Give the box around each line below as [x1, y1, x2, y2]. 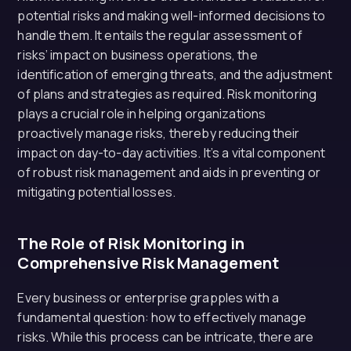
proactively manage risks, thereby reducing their [17, 125, 300, 142]
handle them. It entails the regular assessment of [17, 27, 302, 44]
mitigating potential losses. [17, 183, 175, 201]
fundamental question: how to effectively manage [17, 309, 307, 326]
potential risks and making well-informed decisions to [17, 7, 326, 24]
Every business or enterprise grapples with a [17, 289, 280, 306]
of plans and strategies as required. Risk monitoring [17, 85, 317, 103]
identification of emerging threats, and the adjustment [17, 66, 333, 83]
